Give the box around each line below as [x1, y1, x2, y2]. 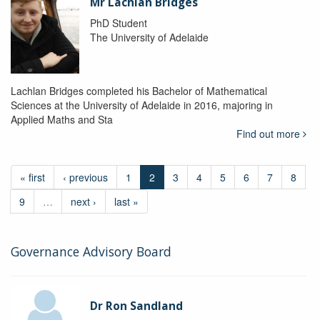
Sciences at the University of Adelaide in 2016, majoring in [11, 98, 273, 113]
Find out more [236, 126, 303, 141]
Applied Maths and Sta [11, 112, 113, 127]
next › [71, 194, 96, 209]
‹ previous [63, 170, 108, 185]
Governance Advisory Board [11, 243, 171, 261]
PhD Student [89, 15, 147, 30]
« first [20, 170, 45, 185]
